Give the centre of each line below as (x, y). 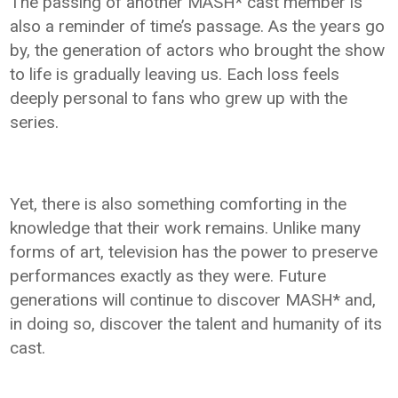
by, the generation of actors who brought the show (198, 51)
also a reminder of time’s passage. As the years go (198, 27)
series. (35, 123)
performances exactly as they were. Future (168, 276)
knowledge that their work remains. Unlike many (186, 228)
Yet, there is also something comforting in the (179, 204)
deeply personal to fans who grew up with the (179, 99)
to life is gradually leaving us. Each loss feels (175, 75)
